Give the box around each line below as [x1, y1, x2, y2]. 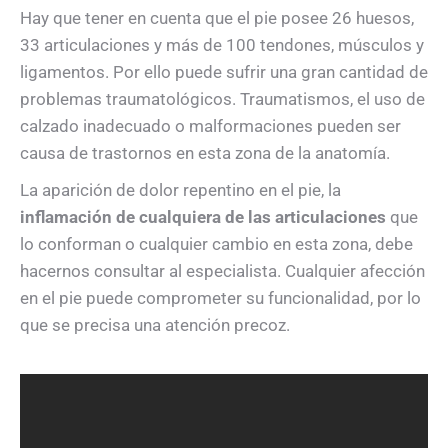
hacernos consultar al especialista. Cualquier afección [20, 261, 425, 281]
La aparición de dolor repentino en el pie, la [20, 180, 341, 200]
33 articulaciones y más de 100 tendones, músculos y [20, 35, 424, 55]
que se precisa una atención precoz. [20, 315, 290, 335]
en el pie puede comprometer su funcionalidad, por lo [20, 288, 421, 308]
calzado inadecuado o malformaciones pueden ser [20, 116, 401, 136]
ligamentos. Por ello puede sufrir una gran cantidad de [20, 62, 428, 82]
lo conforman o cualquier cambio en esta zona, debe [20, 234, 413, 254]
